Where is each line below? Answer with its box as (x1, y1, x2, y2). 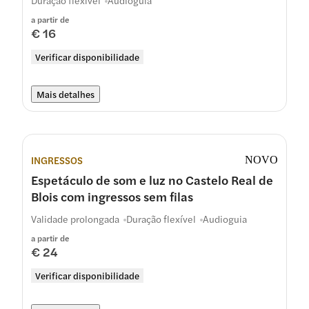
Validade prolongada (31, 212, 119, 226)
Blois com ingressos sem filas (31, 188, 193, 205)
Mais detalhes (37, 88, 94, 101)
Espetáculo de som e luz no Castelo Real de (31, 171, 273, 188)
